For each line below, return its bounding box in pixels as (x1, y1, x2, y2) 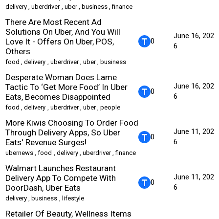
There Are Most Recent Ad (5, 17, 102, 27)
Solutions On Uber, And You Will (5, 26, 120, 37)
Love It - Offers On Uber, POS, (5, 36, 114, 46)
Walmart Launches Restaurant (5, 163, 116, 173)
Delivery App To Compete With (5, 173, 116, 183)
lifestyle (62, 194, 84, 202)
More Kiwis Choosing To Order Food (5, 117, 138, 128)
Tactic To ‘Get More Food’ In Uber (5, 82, 128, 92)
